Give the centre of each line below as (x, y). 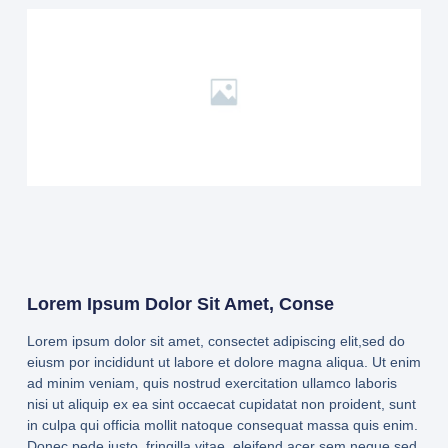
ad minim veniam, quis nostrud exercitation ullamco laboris (211, 383)
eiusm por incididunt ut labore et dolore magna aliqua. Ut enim (223, 362)
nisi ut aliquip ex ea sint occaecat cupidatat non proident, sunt (221, 404)
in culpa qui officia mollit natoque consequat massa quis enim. (222, 425)
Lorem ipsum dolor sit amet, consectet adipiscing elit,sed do (215, 341)
